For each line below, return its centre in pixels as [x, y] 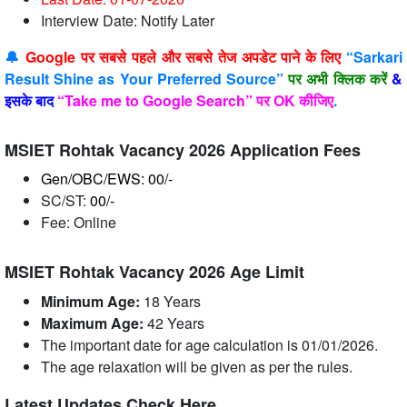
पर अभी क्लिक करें [338, 79]
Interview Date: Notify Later [128, 21]
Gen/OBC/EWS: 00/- [107, 179]
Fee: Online [79, 223]
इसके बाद [29, 101]
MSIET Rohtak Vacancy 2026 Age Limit [154, 272]
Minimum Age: [92, 302]
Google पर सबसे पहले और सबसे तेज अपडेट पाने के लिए [184, 57]
